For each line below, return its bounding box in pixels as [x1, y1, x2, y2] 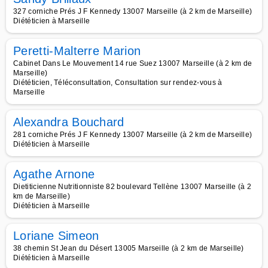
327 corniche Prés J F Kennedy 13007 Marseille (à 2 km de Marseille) [13, 7, 252, 16]
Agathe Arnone [13, 167, 95, 181]
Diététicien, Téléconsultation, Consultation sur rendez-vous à [13, 78, 223, 87]
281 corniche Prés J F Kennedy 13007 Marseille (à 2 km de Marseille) [13, 130, 252, 139]
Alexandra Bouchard [13, 115, 124, 129]
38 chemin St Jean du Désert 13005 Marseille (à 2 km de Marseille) [13, 244, 244, 252]
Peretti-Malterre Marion [13, 44, 141, 57]
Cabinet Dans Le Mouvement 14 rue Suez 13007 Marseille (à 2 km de [13, 59, 252, 68]
